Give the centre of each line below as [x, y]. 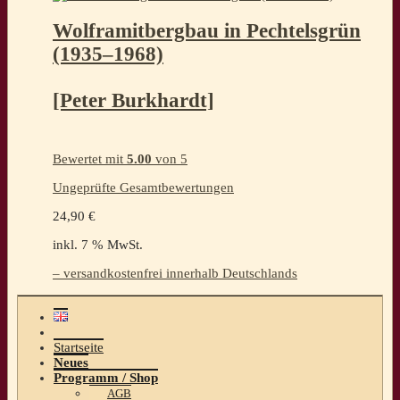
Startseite [79, 348]
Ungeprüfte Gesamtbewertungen [143, 188]
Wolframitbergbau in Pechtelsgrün [207, 30]
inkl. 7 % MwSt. [98, 245]
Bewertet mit [90, 159]
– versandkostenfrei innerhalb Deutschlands [175, 274]
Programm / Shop [106, 378]
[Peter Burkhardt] [133, 100]
